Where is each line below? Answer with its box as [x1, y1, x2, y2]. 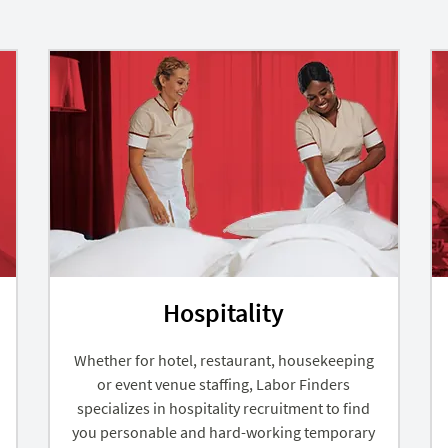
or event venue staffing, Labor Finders [97, 373, 351, 394]
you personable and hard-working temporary [72, 421, 376, 442]
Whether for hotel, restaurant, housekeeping [73, 349, 374, 370]
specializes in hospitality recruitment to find [77, 397, 371, 418]
